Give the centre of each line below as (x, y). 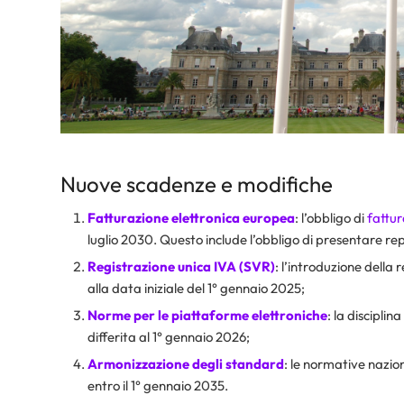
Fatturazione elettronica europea (191, 217)
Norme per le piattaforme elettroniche (207, 315)
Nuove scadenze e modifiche (197, 184)
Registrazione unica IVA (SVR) (181, 266)
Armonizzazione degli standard (186, 363)
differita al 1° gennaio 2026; (169, 336)
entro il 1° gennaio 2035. (158, 385)
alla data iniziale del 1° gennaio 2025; (196, 288)
